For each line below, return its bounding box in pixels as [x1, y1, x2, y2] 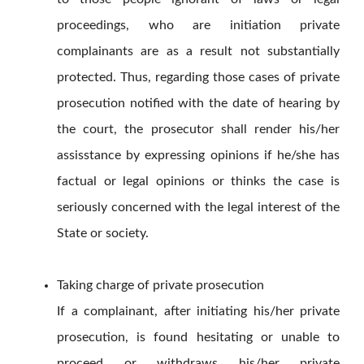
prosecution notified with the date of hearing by [57, 97, 340, 110]
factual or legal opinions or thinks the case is [57, 175, 340, 188]
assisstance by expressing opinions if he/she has [57, 149, 340, 162]
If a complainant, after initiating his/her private [57, 305, 340, 318]
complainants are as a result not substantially [57, 45, 340, 58]
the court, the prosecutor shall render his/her [57, 123, 340, 136]
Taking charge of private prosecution [57, 279, 264, 292]
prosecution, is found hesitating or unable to [57, 331, 340, 344]
